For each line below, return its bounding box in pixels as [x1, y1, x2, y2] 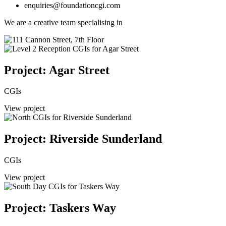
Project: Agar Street [4, 63, 109, 77]
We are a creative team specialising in [4, 18, 123, 27]
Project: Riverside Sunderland [4, 132, 162, 146]
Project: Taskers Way [4, 201, 116, 215]
